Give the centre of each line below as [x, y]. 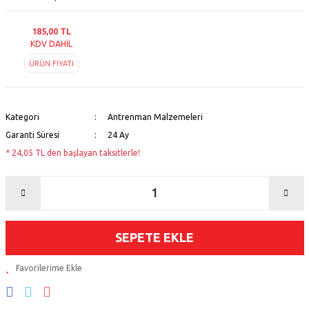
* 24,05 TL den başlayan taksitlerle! [72, 152]
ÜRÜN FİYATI [52, 63]
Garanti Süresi [32, 134]
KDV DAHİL [52, 43]
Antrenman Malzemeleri [156, 117]
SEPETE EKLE [154, 238]
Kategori [22, 117]
